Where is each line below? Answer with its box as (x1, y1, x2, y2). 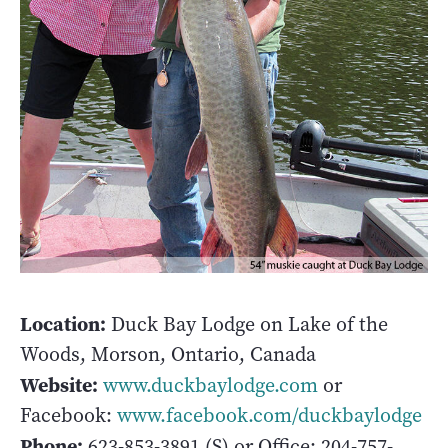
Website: (20, 370, 98, 399)
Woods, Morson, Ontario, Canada (20, 340, 316, 368)
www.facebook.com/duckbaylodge (117, 401, 422, 429)
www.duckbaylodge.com (103, 371, 318, 399)
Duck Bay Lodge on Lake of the (106, 310, 388, 338)
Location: (20, 309, 106, 338)
